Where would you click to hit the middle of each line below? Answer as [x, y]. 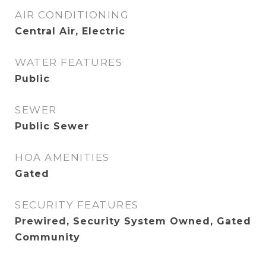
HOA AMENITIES [62, 157]
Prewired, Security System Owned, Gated [133, 221]
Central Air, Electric [70, 31]
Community [47, 237]
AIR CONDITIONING [72, 15]
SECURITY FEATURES [77, 205]
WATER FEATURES [69, 62]
